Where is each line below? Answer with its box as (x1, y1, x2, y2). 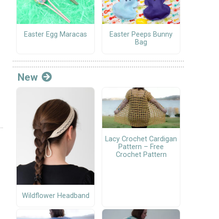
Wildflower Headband (22, 191, 89, 200)
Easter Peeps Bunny (109, 30, 173, 39)
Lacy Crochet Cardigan (105, 134, 177, 143)
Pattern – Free (118, 142, 164, 151)
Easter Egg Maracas (24, 30, 87, 39)
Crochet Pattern (115, 150, 167, 159)
